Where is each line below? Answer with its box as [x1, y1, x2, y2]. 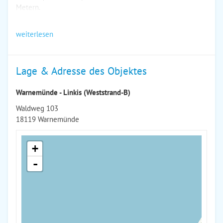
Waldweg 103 [16, 104, 58, 113]
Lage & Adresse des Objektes [16, 64, 147, 78]
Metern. [16, 2, 40, 12]
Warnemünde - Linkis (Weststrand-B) [16, 88, 130, 97]
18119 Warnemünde [16, 114, 79, 124]
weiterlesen [16, 29, 53, 39]
